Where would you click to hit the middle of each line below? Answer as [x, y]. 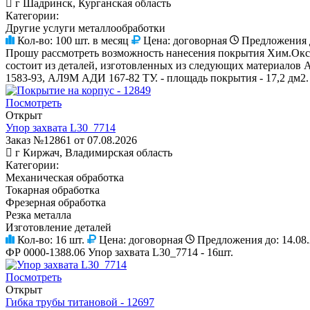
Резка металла [38, 215]
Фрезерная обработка [56, 202]
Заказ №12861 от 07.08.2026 [71, 140]
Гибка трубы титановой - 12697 [80, 302]
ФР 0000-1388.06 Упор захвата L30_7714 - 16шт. [119, 252]
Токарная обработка [53, 190]
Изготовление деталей [58, 227]
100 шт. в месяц [92, 40]
